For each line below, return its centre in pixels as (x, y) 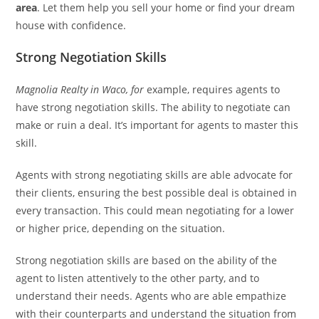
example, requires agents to (212, 89)
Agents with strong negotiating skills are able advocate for (155, 175)
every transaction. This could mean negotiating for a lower (155, 210)
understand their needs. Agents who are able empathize (151, 296)
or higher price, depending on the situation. (121, 228)
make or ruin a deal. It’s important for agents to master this (157, 125)
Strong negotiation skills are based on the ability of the (147, 260)
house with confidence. (71, 25)
